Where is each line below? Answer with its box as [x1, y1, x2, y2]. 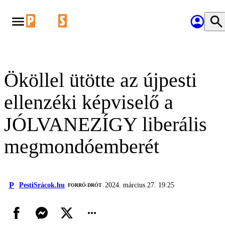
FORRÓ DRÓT [68, 182, 102, 188]
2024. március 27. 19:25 [105, 181, 174, 189]
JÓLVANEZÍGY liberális [4, 113, 207, 136]
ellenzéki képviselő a [4, 91, 173, 114]
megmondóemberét [4, 135, 159, 158]
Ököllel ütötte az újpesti [4, 69, 197, 91]
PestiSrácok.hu [19, 181, 65, 189]
